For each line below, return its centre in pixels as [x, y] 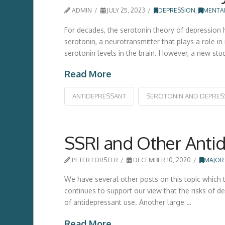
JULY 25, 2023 [126, 11]
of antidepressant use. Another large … [128, 202]
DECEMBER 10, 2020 [161, 160]
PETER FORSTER [94, 160]
